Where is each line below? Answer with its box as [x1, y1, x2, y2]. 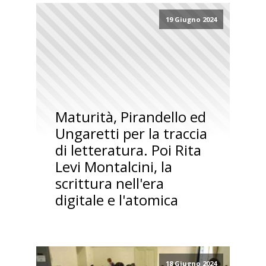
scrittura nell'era [55, 173, 164, 194]
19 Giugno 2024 [165, 15, 217, 24]
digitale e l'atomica [55, 190, 178, 210]
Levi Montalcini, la [55, 157, 172, 177]
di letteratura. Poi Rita [55, 140, 201, 160]
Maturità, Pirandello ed [55, 107, 206, 127]
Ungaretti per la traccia [55, 123, 207, 144]
